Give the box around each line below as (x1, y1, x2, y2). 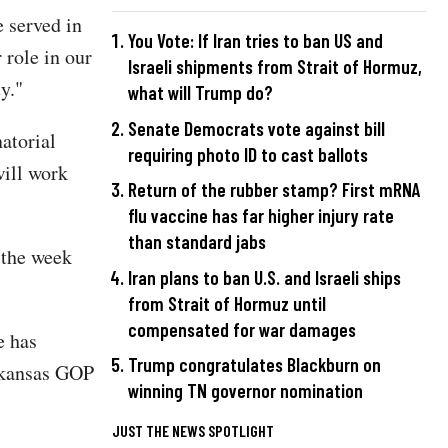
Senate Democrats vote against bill (128, 116, 385, 140)
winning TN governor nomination (128, 379, 363, 403)
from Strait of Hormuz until (128, 291, 326, 315)
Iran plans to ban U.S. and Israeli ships (128, 265, 401, 289)
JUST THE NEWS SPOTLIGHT (112, 421, 274, 441)
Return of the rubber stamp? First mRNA (128, 178, 421, 202)
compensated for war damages (128, 317, 356, 341)
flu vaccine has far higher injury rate (128, 204, 394, 228)
